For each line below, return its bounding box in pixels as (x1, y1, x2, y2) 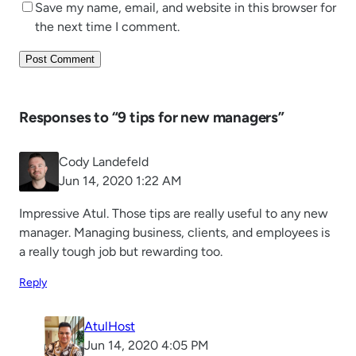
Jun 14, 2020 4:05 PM (84, 338, 209, 354)
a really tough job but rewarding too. (19, 244, 222, 260)
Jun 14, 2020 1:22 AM (59, 173, 182, 189)
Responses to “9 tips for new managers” (19, 108, 284, 127)
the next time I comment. (35, 18, 180, 34)
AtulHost (84, 319, 135, 335)
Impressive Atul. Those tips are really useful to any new (19, 206, 328, 222)
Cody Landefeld (59, 154, 149, 170)
